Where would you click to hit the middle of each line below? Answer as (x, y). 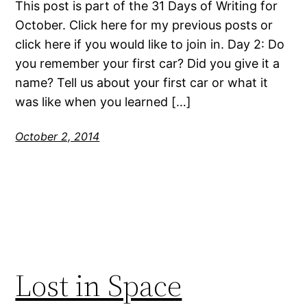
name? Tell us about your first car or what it (142, 82)
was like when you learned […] (103, 101)
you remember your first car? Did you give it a (148, 63)
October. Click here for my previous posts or (144, 25)
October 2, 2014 (58, 136)
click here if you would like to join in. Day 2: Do (150, 44)
